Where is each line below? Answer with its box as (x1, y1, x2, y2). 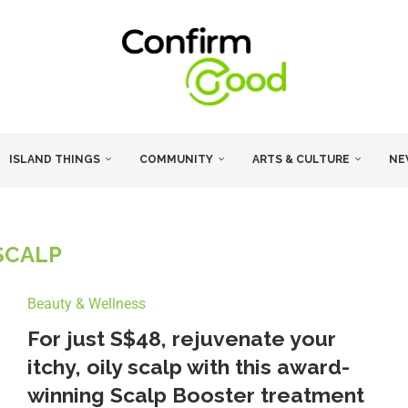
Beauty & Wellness (26, 295, 146, 313)
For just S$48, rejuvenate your (26, 326, 336, 352)
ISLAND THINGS (9, 153, 100, 167)
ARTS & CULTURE (252, 153, 350, 167)
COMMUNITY (139, 153, 213, 167)
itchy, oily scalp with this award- (26, 354, 350, 380)
